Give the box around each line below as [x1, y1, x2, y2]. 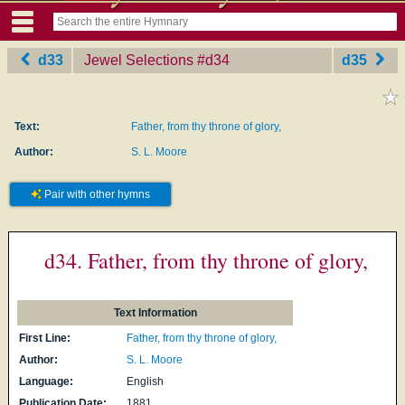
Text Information [113, 306, 197, 319]
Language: [19, 374, 74, 388]
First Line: [19, 331, 71, 344]
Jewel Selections [84, 52, 193, 68]
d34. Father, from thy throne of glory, [44, 245, 368, 275]
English [127, 374, 165, 388]
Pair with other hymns [41, 187, 150, 201]
